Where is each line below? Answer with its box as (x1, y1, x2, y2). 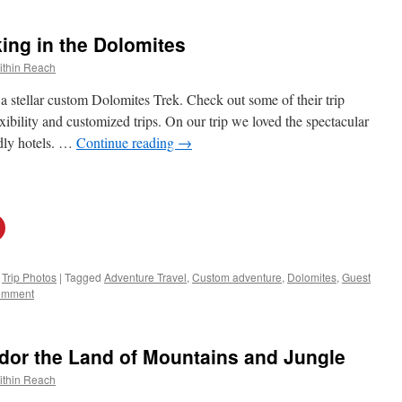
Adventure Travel (104, 269, 187, 284)
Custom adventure (192, 269, 282, 284)
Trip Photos (2, 269, 57, 284)
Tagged (65, 269, 101, 284)
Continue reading (76, 133, 178, 152)
